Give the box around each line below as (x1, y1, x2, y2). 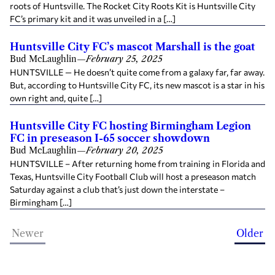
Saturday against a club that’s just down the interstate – (10, 184, 225, 195)
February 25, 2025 (86, 53, 163, 64)
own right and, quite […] (10, 93, 102, 103)
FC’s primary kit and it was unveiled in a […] (10, 14, 176, 24)
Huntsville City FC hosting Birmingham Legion (10, 120, 251, 132)
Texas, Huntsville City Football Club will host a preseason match (10, 171, 256, 182)
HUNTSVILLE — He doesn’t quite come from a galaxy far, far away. (10, 67, 265, 77)
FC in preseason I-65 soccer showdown (10, 132, 210, 144)
